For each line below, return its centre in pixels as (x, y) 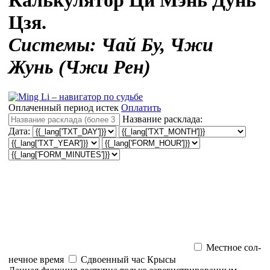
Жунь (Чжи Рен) (80, 67)
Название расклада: (162, 119)
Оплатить (141, 107)
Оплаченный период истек (64, 107)
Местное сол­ (234, 247)
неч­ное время (36, 259)
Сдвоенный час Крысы (128, 259)
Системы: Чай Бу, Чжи (111, 45)
